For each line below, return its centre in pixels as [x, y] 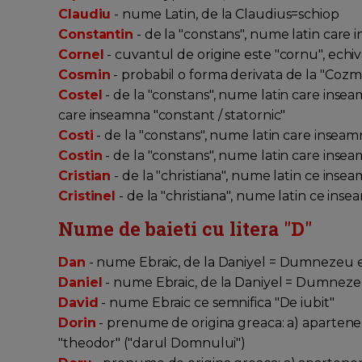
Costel [80, 95]
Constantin [96, 35]
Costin [80, 156]
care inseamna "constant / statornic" [174, 116]
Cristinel [87, 196]
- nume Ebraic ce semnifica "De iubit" [216, 303]
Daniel [80, 283]
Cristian [85, 176]
